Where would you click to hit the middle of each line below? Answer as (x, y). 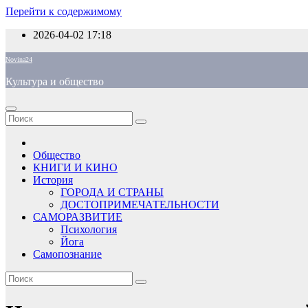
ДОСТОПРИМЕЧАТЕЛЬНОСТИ (140, 205)
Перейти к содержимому (64, 11)
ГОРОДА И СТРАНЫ (112, 192)
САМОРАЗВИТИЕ (78, 217)
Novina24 (19, 59)
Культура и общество (55, 81)
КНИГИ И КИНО (75, 167)
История (53, 180)
